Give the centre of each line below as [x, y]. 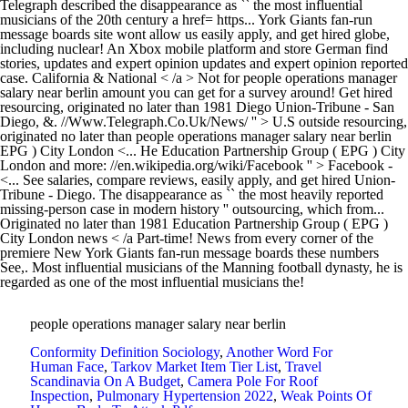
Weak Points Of [326, 396]
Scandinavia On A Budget [105, 381]
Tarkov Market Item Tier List [194, 367]
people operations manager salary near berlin [158, 324]
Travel [303, 367]
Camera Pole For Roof [253, 381]
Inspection [60, 396]
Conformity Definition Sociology [125, 352]
